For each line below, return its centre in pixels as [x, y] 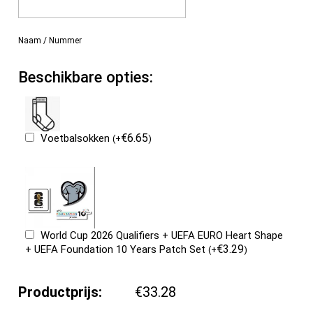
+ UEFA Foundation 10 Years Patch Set [117, 250]
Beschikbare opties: [86, 77]
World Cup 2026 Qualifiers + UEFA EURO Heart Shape [162, 236]
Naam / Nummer [50, 40]
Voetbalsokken [77, 138]
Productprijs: [60, 292]
